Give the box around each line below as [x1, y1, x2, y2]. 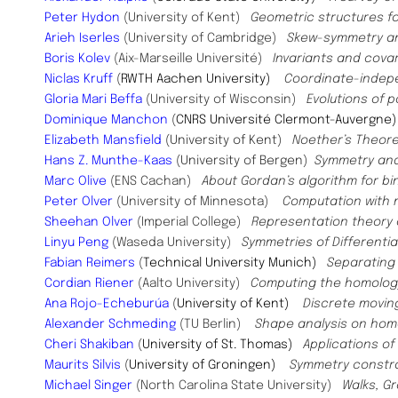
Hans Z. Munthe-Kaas [44, 155, 172, 168]
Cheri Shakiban [44, 338, 134, 352]
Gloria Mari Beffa [44, 93, 142, 107]
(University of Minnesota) [113, 195, 283, 209]
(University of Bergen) [172, 155, 314, 168]
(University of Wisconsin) [142, 93, 306, 107]
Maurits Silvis [44, 359, 121, 372]
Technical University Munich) [143, 257, 316, 270]
